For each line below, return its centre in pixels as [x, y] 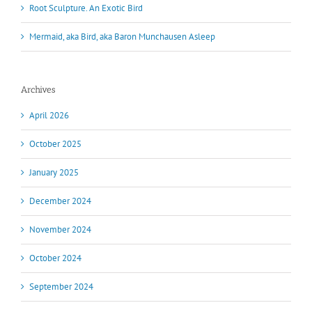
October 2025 [55, 144]
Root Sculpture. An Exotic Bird [86, 8]
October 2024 [55, 258]
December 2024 [60, 201]
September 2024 [61, 287]
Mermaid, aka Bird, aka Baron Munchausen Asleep [122, 36]
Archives [38, 89]
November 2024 [60, 230]
